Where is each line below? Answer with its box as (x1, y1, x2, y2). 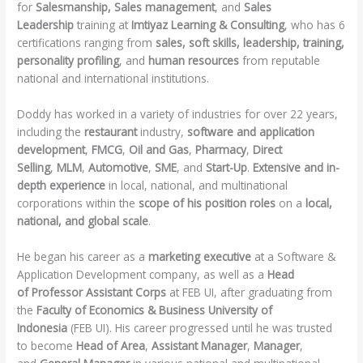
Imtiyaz (131, 17, 169, 33)
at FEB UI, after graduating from (169, 284, 333, 300)
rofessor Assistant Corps (38, 284, 170, 300)
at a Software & (254, 248, 336, 264)
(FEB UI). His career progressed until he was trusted (70, 319, 333, 335)
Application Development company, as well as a (17, 266, 268, 282)
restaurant (84, 124, 141, 140)
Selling (17, 160, 51, 176)
